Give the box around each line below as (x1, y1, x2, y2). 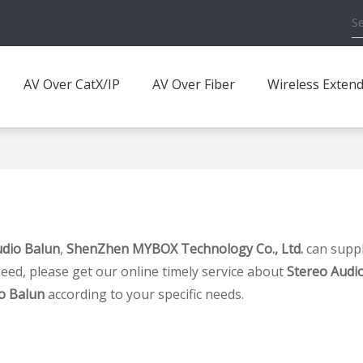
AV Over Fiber (152, 75, 235, 93)
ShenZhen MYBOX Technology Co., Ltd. (66, 240, 303, 258)
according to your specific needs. (45, 285, 244, 303)
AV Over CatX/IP (23, 75, 120, 93)
